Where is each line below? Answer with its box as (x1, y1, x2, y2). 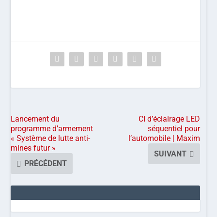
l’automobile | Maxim (128, 133, 201, 143)
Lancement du (11, 114, 60, 124)
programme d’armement (11, 124, 93, 133)
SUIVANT (154, 149, 187, 158)
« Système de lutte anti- (11, 133, 91, 143)
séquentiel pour (148, 124, 201, 133)
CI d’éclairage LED (139, 114, 201, 124)
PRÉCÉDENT (24, 158, 67, 168)
